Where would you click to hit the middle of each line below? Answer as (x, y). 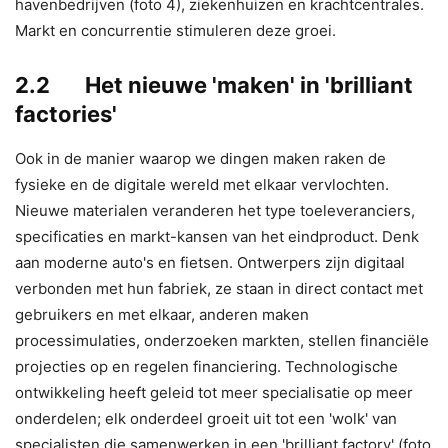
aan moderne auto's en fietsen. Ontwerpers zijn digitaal (210, 262)
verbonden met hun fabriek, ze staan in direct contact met (219, 288)
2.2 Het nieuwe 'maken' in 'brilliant (214, 84)
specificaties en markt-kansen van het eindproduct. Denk (217, 236)
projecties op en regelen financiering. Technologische (206, 366)
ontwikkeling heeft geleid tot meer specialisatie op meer (214, 392)
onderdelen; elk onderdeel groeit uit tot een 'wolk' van (206, 418)
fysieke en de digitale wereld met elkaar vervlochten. (202, 184)
